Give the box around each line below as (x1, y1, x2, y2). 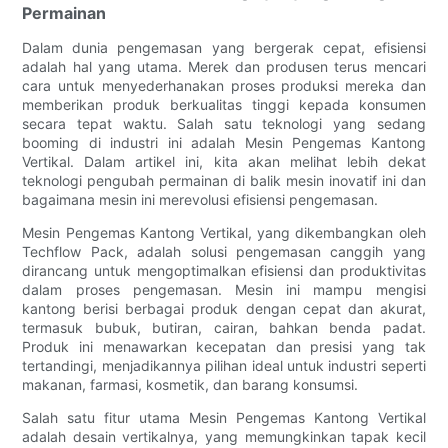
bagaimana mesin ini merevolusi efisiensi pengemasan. (22, 191, 379, 209)
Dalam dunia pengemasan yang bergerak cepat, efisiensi (22, 39, 426, 57)
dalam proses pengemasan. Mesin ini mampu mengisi (22, 281, 426, 299)
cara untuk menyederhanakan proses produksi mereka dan (22, 77, 426, 95)
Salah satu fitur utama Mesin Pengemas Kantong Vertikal (22, 409, 426, 427)
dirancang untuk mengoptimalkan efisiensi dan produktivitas (22, 262, 426, 280)
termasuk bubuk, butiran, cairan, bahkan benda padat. (22, 319, 426, 337)
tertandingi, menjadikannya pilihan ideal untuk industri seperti (22, 357, 426, 375)
